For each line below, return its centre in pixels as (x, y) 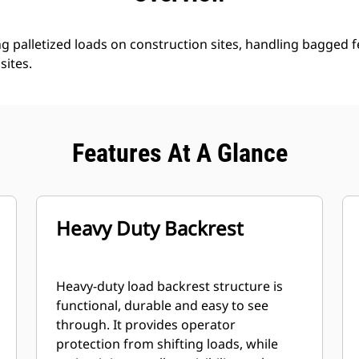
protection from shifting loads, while (167, 344)
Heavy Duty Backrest (150, 228)
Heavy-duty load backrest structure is (170, 286)
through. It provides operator (146, 325)
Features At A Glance (179, 153)
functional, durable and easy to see (163, 305)
